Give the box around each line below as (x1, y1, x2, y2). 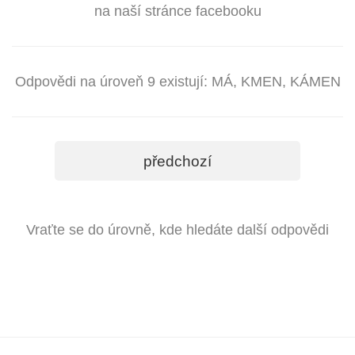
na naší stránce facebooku (94, 3, 261, 19)
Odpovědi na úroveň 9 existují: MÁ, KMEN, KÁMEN (14, 74, 341, 90)
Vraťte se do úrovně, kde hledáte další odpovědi (26, 222, 329, 238)
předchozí (143, 153, 212, 170)
